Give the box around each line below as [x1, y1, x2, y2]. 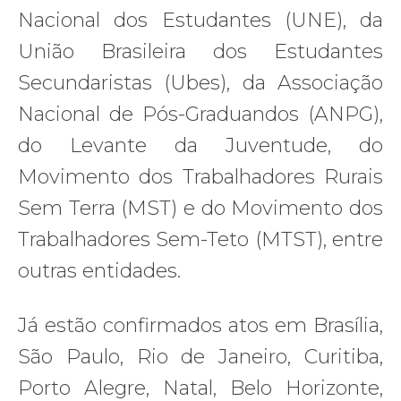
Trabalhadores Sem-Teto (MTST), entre [18, 226, 383, 252]
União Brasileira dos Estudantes [18, 38, 383, 64]
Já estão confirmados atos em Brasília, [18, 312, 383, 337]
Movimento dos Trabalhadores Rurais [18, 164, 383, 189]
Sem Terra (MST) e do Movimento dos [18, 195, 383, 220]
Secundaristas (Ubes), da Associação [18, 70, 383, 95]
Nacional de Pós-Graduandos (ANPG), [18, 101, 383, 126]
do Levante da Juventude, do [18, 132, 383, 158]
